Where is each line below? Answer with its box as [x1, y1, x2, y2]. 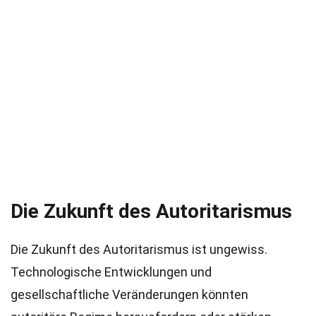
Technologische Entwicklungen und [11, 265, 212, 279]
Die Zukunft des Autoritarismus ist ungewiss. [11, 242, 267, 257]
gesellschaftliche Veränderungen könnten [11, 287, 248, 302]
